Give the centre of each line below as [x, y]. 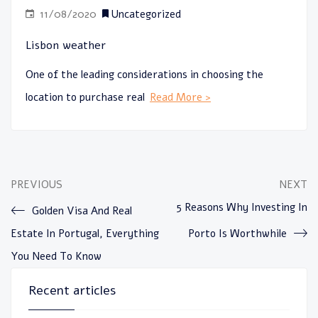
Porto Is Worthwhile [237, 233]
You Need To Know [56, 256]
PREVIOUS [37, 184]
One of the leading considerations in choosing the [144, 74]
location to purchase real [87, 97]
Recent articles [72, 290]
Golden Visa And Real [82, 210]
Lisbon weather [66, 45]
